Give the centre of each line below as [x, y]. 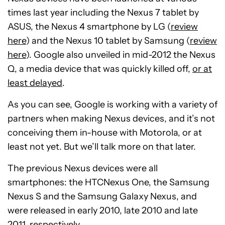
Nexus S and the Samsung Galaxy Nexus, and [102, 197]
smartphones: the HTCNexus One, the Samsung [108, 183]
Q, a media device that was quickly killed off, [100, 69]
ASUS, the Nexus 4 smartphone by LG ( [89, 27]
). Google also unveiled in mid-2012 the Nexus [121, 55]
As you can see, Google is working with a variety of [113, 105]
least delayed [35, 83]
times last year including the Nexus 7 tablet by [103, 13]
